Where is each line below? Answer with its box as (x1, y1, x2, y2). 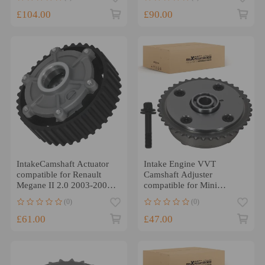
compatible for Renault (16, 170, 101, 180)
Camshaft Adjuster (143, 170, 212, 180)
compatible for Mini (143, 180, 217, 190)
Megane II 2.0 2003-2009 (16, 180, 112, 190)
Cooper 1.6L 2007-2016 (143, 191, 234, 201)
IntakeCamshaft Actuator (16, 159, 109, 169)
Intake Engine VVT (143, 159, 216, 169)
